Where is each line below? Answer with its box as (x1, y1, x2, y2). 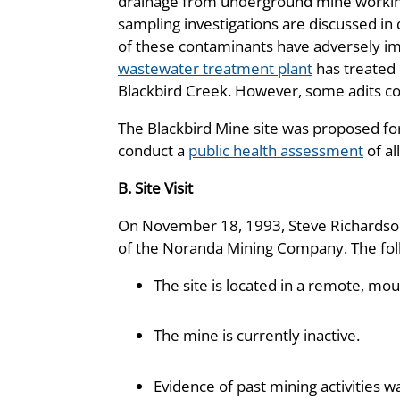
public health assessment (188, 139, 363, 161)
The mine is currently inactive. (154, 325, 360, 346)
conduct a (118, 139, 188, 161)
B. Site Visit (118, 177, 193, 198)
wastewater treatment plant (118, 57, 312, 79)
